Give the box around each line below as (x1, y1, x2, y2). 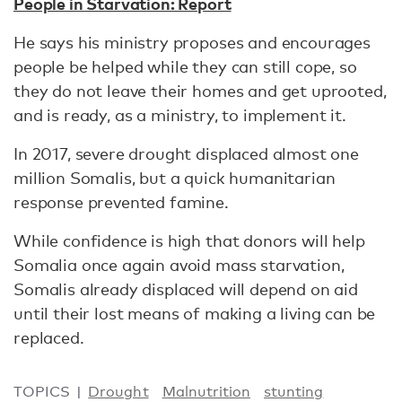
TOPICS (13, 383, 71, 400)
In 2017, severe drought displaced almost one (13, 144, 359, 163)
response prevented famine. (13, 192, 229, 212)
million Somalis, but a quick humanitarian (13, 168, 336, 188)
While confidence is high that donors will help (13, 231, 365, 250)
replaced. (13, 328, 84, 347)
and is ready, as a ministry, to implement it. (13, 105, 346, 125)
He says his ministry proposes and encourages (13, 32, 371, 52)
